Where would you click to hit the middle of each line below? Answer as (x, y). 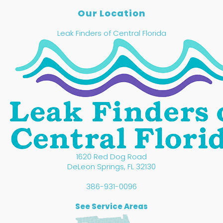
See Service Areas (111, 207)
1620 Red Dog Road (111, 157)
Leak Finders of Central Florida (111, 33)
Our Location (111, 13)
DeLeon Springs (96, 167)
